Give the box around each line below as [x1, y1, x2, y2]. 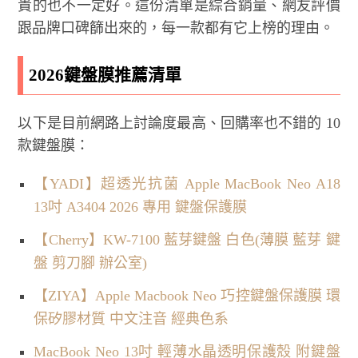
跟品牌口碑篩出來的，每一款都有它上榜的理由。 [18, 19, 335, 36]
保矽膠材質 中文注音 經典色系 [34, 310, 229, 327]
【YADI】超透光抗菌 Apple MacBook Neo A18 [34, 175, 340, 192]
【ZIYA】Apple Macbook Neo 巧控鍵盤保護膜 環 [34, 287, 340, 304]
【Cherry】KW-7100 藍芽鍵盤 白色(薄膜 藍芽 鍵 [34, 231, 340, 248]
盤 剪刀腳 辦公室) [34, 254, 148, 271]
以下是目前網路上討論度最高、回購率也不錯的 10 [18, 114, 340, 131]
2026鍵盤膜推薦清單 [29, 65, 182, 85]
